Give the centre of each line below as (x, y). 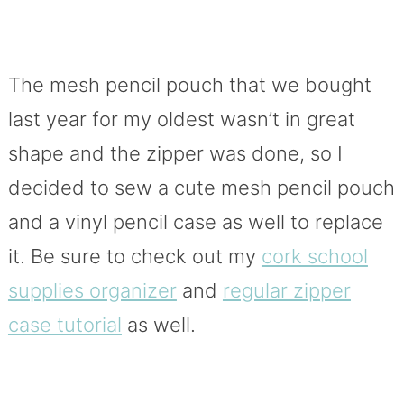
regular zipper (286, 290)
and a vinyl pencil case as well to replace (195, 221)
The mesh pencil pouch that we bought (189, 84)
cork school (314, 256)
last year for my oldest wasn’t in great (181, 119)
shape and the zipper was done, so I (175, 153)
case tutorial (64, 324)
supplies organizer (92, 290)
